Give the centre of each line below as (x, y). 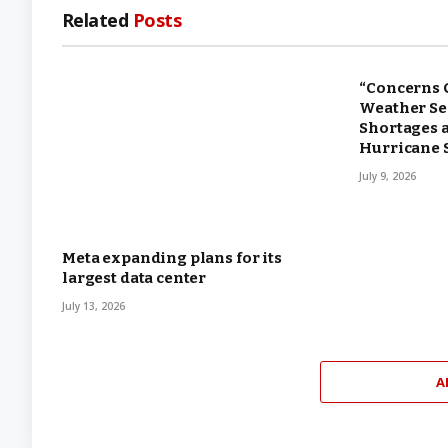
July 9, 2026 (388, 176)
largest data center (134, 278)
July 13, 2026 (93, 306)
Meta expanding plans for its (172, 258)
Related (97, 20)
